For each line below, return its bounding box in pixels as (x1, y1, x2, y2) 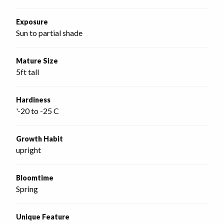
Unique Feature (16, 212, 69, 221)
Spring (16, 184, 38, 193)
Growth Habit (16, 134, 63, 143)
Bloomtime (16, 173, 53, 182)
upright (16, 145, 41, 154)
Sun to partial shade (16, 28, 82, 37)
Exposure (16, 17, 48, 26)
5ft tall (16, 67, 39, 76)
